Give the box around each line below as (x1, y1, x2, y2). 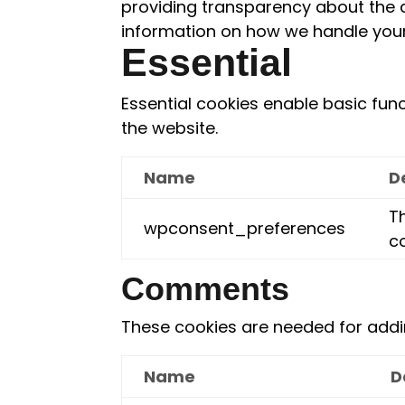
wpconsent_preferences (144, 217, 346, 240)
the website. (121, 117, 219, 139)
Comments (121, 270, 290, 307)
